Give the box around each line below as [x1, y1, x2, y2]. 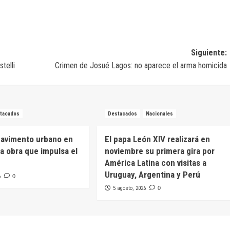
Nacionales [145, 110, 173, 117]
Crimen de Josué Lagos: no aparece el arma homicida [54, 60, 227, 70]
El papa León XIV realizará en [104, 133, 210, 144]
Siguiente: [190, 47, 227, 57]
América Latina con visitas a [104, 157, 206, 168]
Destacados [107, 110, 137, 117]
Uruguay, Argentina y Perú [104, 169, 200, 180]
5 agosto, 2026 [112, 184, 146, 191]
